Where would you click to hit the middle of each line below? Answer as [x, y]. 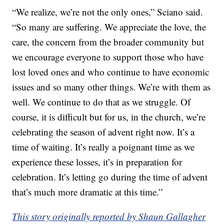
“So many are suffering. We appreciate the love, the [109, 27]
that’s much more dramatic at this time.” [87, 192]
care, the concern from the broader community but [108, 42]
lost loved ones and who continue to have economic [111, 72]
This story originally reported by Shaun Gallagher [109, 216]
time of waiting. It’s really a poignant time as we [103, 147]
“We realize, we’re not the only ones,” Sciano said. [108, 12]
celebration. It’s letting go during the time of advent [110, 177]
